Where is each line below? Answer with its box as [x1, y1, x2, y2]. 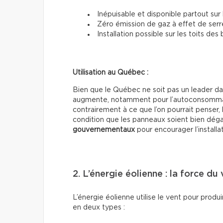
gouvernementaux [73, 126, 135, 134]
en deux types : [73, 204, 125, 212]
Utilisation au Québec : [73, 69, 148, 77]
